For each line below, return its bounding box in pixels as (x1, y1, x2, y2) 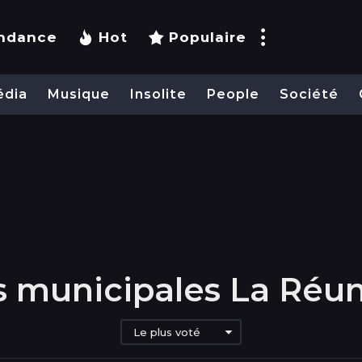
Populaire (169, 29, 246, 46)
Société (280, 86, 339, 103)
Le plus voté (133, 325, 200, 339)
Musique (48, 86, 110, 103)
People (207, 86, 259, 103)
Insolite (130, 86, 187, 103)
